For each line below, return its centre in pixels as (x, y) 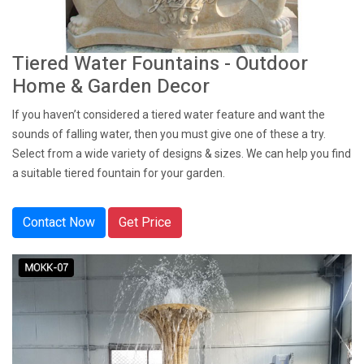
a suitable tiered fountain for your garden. (119, 173)
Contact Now (59, 222)
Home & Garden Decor (111, 87)
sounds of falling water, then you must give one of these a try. (169, 134)
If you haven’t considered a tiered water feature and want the (169, 115)
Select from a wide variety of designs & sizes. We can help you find (182, 154)
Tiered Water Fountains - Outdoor (160, 64)
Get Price (145, 222)
